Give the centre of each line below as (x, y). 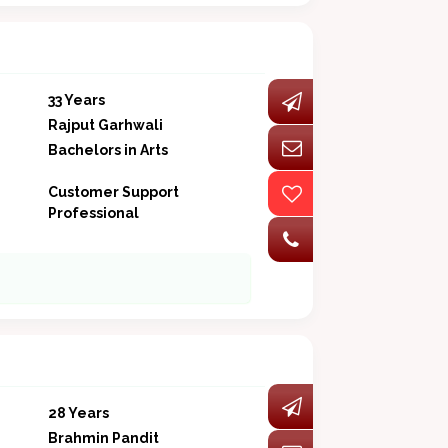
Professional (93, 213)
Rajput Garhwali (105, 125)
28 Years (78, 413)
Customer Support (113, 192)
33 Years (76, 100)
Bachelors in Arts (107, 150)
